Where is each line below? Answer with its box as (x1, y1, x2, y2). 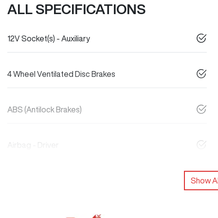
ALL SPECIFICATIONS (7, 2, 145, 16)
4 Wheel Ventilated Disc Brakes (7, 70, 115, 78)
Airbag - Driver (7, 141, 59, 149)
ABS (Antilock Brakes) (7, 106, 82, 113)
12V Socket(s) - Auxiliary (7, 35, 90, 42)
